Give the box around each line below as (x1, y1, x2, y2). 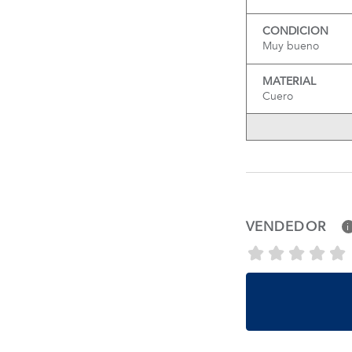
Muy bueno (262, 39, 319, 53)
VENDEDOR (245, 218, 327, 234)
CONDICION (262, 24, 328, 38)
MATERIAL (262, 75, 316, 88)
